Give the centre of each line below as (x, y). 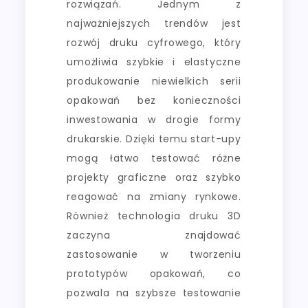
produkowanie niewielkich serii (154, 81)
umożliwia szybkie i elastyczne (154, 62)
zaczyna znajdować (154, 235)
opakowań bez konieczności (154, 100)
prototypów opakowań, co (154, 273)
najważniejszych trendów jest (154, 23)
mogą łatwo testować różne (154, 158)
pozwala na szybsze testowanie (154, 293)
